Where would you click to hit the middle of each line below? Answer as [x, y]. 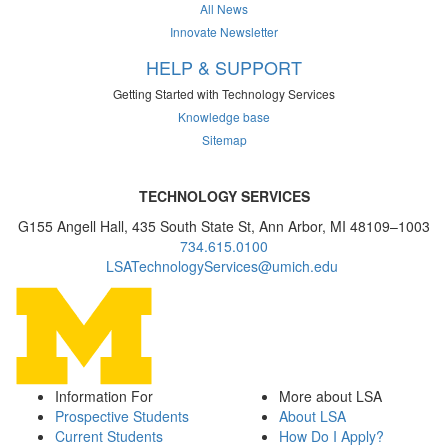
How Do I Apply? [331, 436]
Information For [104, 396]
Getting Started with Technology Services [224, 93]
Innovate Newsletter [224, 31]
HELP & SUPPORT [224, 67]
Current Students [109, 436]
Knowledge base [224, 116]
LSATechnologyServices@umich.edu [224, 266]
